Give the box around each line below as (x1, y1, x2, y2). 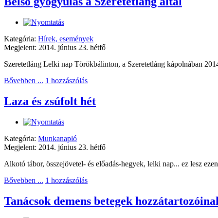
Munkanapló (38, 134, 77, 143)
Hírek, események (38, 34, 93, 43)
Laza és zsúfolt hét (4, 94, 96, 108)
